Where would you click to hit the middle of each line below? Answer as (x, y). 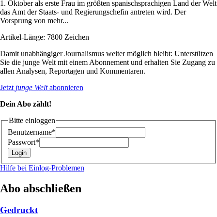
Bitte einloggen (32, 120)
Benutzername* (32, 132)
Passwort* (23, 142)
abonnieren (65, 87)
